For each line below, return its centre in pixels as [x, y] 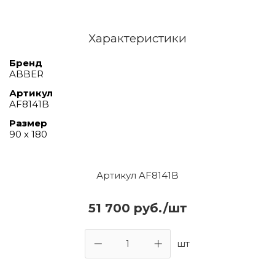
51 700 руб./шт [137, 208]
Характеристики [137, 38]
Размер [28, 123]
